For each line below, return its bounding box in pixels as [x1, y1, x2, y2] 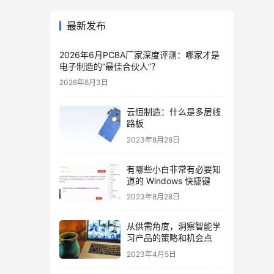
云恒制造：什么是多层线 [127, 106, 221, 117]
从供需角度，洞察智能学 [127, 221, 221, 231]
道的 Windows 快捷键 [127, 175, 210, 186]
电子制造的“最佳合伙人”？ [59, 61, 160, 72]
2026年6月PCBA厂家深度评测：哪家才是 [59, 50, 220, 60]
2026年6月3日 [59, 78, 108, 87]
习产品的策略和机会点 [127, 232, 212, 243]
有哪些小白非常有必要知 [127, 163, 221, 174]
